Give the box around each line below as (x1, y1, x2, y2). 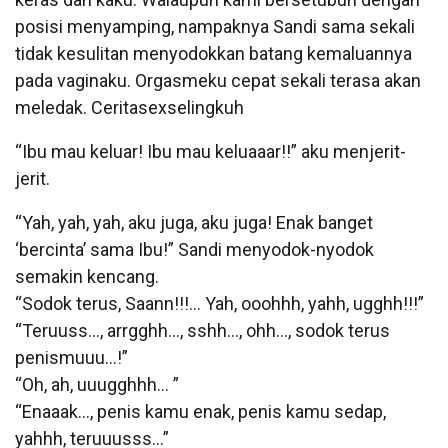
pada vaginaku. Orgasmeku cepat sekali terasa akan (15, 69, 421, 91)
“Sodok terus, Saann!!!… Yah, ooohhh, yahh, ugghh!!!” (15, 292, 424, 314)
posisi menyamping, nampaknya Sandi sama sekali (15, 15, 415, 37)
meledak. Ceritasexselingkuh (15, 96, 244, 118)
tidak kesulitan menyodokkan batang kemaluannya (15, 42, 412, 64)
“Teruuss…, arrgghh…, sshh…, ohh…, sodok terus (15, 319, 390, 341)
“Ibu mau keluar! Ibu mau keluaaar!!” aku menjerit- (15, 140, 406, 162)
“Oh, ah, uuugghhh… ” (15, 373, 179, 395)
